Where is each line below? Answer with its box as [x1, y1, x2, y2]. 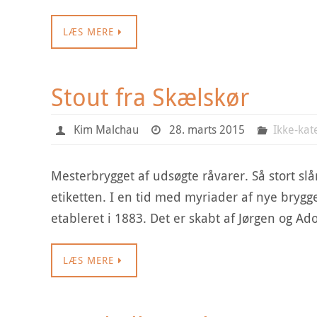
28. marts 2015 [169, 122, 246, 137]
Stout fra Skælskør [51, 81, 250, 113]
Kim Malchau [73, 122, 139, 137]
